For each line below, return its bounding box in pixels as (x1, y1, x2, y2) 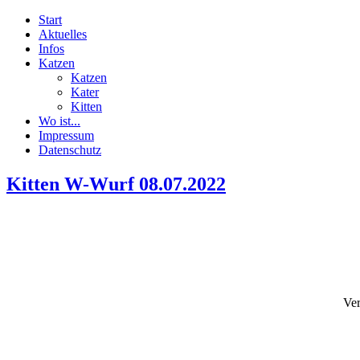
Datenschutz (39, 143, 101, 157)
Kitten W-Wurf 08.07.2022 (6, 173, 226, 194)
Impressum (39, 129, 94, 142)
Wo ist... (39, 114, 80, 128)
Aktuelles (39, 27, 87, 41)
